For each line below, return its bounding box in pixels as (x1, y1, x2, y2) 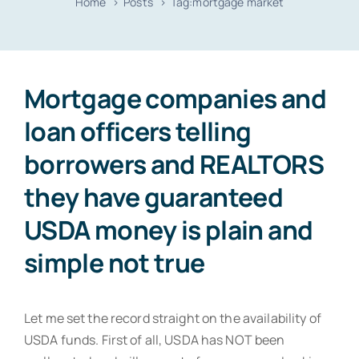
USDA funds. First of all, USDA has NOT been (24, 330, 285, 349)
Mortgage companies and (24, 80, 326, 116)
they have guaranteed (24, 179, 284, 215)
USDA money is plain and (24, 212, 313, 248)
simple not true (24, 244, 205, 280)
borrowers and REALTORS (24, 146, 324, 182)
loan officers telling (24, 113, 252, 149)
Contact (19, 38, 68, 57)
